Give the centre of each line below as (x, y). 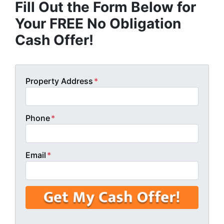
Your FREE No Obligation (98, 24)
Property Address (59, 81)
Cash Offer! (54, 40)
